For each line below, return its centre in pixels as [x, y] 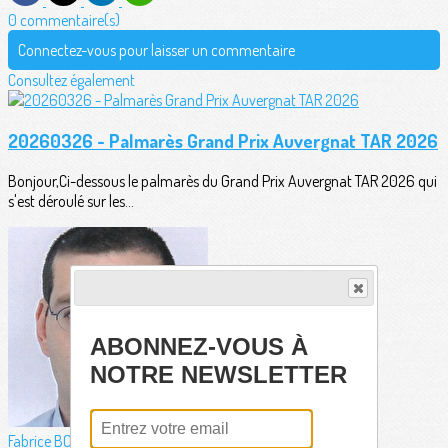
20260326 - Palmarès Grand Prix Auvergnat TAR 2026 [223, 141]
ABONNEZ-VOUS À [198, 347]
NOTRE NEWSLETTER [218, 375]
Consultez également [71, 80]
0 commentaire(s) [64, 20]
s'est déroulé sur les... [71, 200]
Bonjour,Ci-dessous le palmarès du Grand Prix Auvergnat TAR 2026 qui [222, 180]
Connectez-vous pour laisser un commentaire [156, 50]
